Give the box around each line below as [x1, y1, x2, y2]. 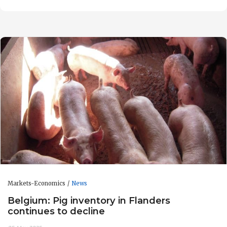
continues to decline [8, 205, 105, 217]
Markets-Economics [8, 180, 65, 187]
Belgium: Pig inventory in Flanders [8, 194, 170, 206]
